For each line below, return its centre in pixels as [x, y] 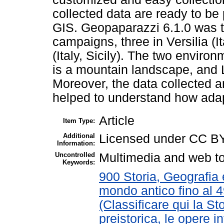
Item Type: [79, 120]
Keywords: [79, 162]
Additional [79, 135]
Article [117, 120]
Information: [76, 143]
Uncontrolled [75, 154]
